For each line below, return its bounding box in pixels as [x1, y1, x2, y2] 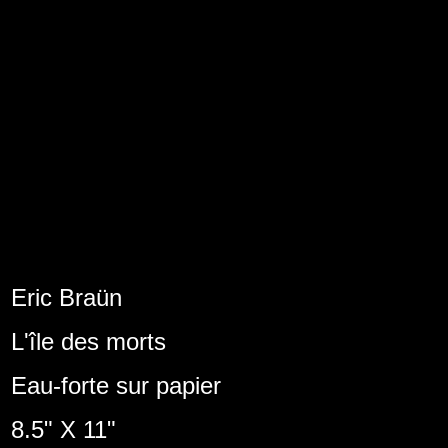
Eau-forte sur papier [11, 372, 221, 399]
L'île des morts [11, 328, 166, 355]
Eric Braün [11, 284, 122, 311]
